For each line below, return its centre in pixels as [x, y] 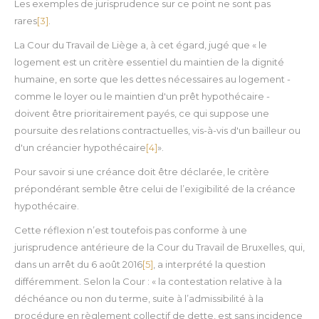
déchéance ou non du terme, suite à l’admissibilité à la [139, 299]
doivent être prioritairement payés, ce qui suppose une [142, 114]
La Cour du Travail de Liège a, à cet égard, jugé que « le [141, 45]
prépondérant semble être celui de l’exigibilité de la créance [155, 189]
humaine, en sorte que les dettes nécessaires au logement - [152, 79]
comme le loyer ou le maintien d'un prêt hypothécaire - [142, 96]
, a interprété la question [209, 265]
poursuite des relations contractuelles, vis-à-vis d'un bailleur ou [157, 131]
